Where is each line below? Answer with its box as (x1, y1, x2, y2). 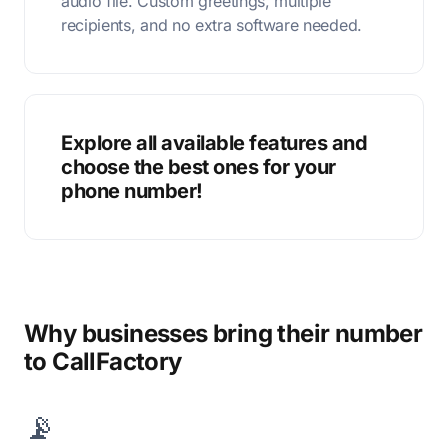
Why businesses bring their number (24, 319, 423, 348)
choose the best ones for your (61, 155, 336, 179)
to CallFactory (24, 347, 182, 376)
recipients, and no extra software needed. (61, 15, 362, 35)
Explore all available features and (61, 131, 367, 155)
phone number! (61, 179, 203, 203)
